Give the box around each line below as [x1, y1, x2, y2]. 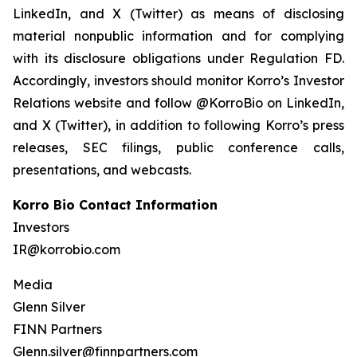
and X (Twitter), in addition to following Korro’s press [13, 117, 344, 133]
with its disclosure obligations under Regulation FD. [13, 50, 344, 66]
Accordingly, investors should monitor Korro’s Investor [13, 73, 344, 88]
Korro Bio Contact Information [13, 197, 218, 213]
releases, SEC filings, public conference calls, [13, 139, 344, 155]
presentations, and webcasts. [13, 162, 194, 178]
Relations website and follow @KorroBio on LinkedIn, [13, 95, 344, 111]
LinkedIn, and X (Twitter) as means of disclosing [13, 6, 344, 22]
